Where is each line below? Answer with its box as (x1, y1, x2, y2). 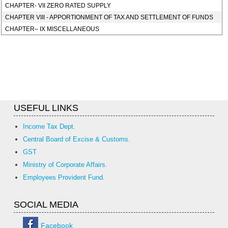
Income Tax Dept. (23, 123, 75, 130)
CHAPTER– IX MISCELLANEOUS (5, 25, 100, 33)
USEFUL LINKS (14, 103, 78, 113)
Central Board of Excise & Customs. (23, 135, 130, 143)
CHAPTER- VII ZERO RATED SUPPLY (5, 2, 111, 9)
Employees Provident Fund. (23, 174, 105, 181)
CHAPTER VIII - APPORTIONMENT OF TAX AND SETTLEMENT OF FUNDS (5, 14, 214, 21)
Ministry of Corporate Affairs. (23, 161, 107, 168)
